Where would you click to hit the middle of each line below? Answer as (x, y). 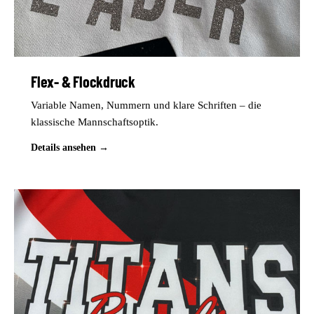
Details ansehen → (70, 148)
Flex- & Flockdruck (83, 82)
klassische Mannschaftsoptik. (95, 122)
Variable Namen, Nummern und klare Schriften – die (146, 105)
